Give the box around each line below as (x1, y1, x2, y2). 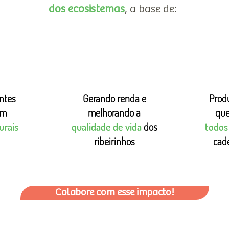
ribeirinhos (94, 134, 135, 148)
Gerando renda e (82, 91, 146, 105)
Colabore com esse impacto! (55, 187, 174, 198)
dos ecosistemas (48, 3, 125, 15)
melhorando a (88, 106, 141, 119)
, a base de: (124, 3, 177, 15)
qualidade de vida (71, 120, 142, 133)
